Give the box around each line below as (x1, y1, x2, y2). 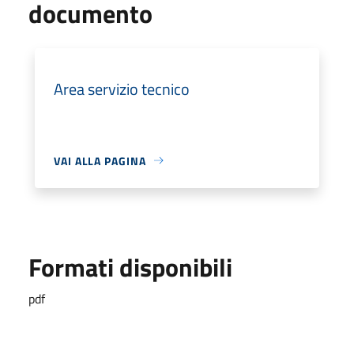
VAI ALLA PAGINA (54, 152, 146, 169)
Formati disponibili (28, 247, 232, 286)
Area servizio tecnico (54, 76, 190, 101)
